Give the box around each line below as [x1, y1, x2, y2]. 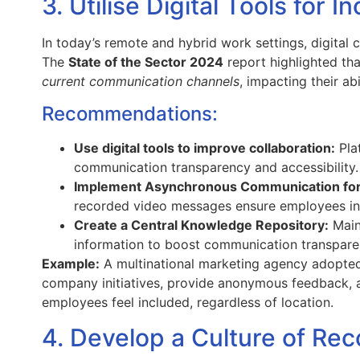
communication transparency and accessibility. [74, 158, 358, 175]
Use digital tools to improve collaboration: [74, 139, 335, 156]
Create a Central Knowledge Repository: [74, 216, 329, 233]
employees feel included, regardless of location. [42, 293, 333, 310]
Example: [42, 255, 100, 272]
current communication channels [42, 73, 239, 90]
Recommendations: [42, 101, 218, 125]
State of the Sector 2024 [68, 54, 223, 71]
